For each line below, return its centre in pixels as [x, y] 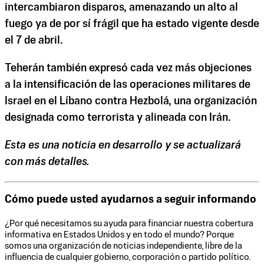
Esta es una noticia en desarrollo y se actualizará [123, 145]
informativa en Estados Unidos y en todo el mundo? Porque [119, 235]
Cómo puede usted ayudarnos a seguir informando [131, 200]
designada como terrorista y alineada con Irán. [118, 118]
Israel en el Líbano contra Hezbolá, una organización [131, 101]
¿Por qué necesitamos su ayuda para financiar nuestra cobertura [129, 223]
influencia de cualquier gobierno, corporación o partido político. [128, 257]
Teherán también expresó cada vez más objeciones [128, 68]
